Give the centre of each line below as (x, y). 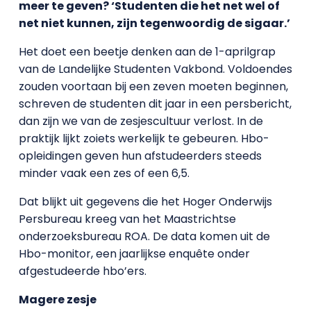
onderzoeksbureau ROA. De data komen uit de (144, 236)
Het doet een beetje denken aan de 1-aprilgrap (147, 52)
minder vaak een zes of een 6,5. (104, 173)
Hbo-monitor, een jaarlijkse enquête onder (134, 254)
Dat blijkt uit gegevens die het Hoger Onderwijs (145, 202)
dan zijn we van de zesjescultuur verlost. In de (141, 121)
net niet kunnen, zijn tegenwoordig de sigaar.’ (154, 23)
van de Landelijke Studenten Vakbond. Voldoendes (155, 69)
